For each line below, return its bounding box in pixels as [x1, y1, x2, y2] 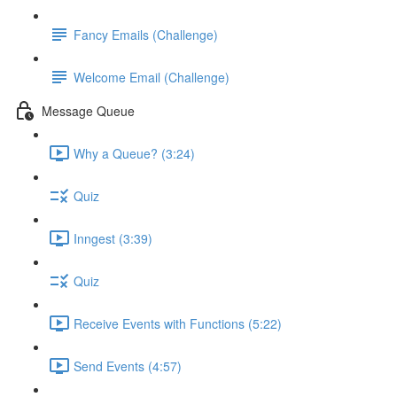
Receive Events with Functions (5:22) [74, 314, 282, 332]
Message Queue [42, 101, 135, 120]
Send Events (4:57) [74, 356, 182, 375]
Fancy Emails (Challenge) [74, 25, 218, 43]
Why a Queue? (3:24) [74, 144, 195, 162]
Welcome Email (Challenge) [74, 67, 230, 86]
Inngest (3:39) [74, 229, 152, 247]
